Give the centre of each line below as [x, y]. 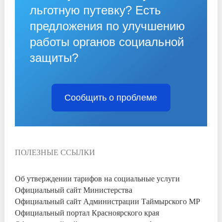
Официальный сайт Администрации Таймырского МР [108, 201]
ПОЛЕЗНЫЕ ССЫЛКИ [55, 152]
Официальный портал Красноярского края [87, 213]
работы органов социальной [107, 42]
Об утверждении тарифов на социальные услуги [98, 178]
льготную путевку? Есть [96, 10]
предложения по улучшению [108, 26]
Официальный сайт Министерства [74, 190]
